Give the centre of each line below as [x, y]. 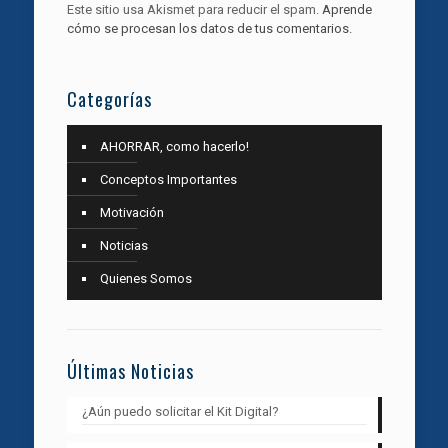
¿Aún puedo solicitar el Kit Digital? [180, 411]
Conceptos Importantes [168, 179]
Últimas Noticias [130, 370]
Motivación [131, 212]
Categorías [109, 98]
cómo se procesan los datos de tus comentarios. [209, 28]
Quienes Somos [145, 278]
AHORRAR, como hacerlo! [174, 146]
